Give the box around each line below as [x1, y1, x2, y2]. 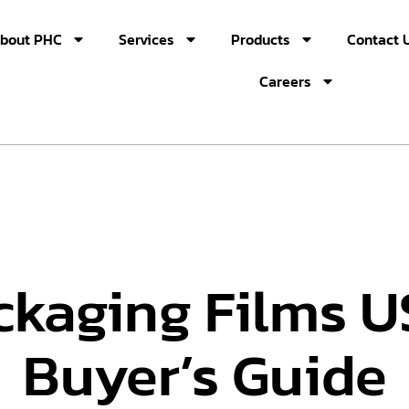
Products [230, 28, 290, 50]
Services [118, 28, 174, 50]
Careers [259, 70, 312, 92]
